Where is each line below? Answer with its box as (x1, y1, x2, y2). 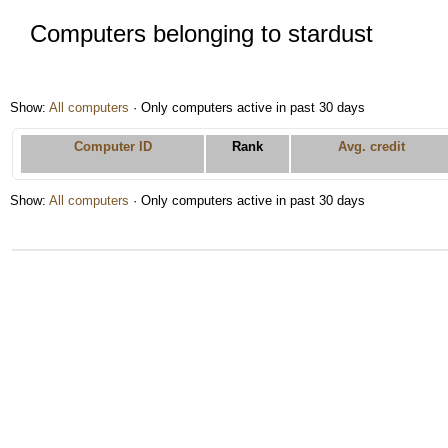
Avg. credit (337, 139, 405, 154)
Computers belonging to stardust (30, 20, 373, 47)
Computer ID (73, 139, 152, 154)
